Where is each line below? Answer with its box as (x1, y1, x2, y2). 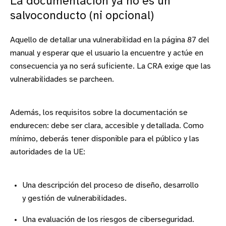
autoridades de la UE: (10, 147, 85, 156)
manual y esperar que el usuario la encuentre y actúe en (10, 48, 203, 58)
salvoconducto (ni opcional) (10, 10, 154, 22)
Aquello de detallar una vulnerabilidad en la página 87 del (10, 35, 209, 44)
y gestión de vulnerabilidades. (22, 194, 127, 203)
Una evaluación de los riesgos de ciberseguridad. (22, 215, 194, 224)
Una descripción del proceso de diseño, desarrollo (22, 181, 199, 190)
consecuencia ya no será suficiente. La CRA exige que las (10, 62, 211, 71)
